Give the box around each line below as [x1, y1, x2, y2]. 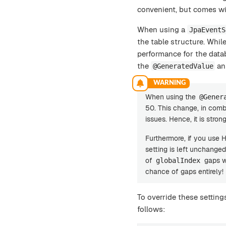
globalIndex [156, 156, 201, 164]
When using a [137, 24, 187, 34]
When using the [145, 92, 198, 101]
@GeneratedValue [152, 62, 213, 70]
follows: [137, 204, 165, 214]
